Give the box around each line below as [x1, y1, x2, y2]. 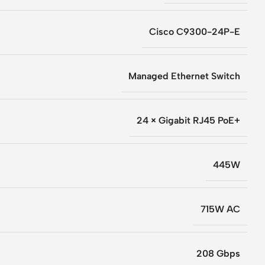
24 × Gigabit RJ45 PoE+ [137, 115, 240, 127]
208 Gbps [196, 248, 240, 260]
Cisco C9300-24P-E [149, 26, 240, 38]
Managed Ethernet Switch [128, 70, 240, 82]
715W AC [201, 203, 240, 215]
